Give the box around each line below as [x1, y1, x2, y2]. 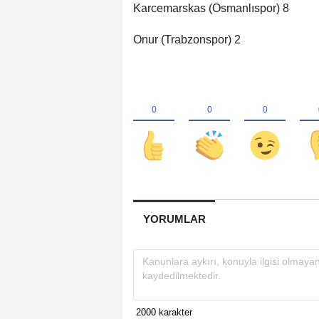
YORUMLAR [142, 213, 206, 226]
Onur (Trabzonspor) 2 [133, 33, 241, 46]
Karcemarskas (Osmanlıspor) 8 [133, 2, 289, 15]
